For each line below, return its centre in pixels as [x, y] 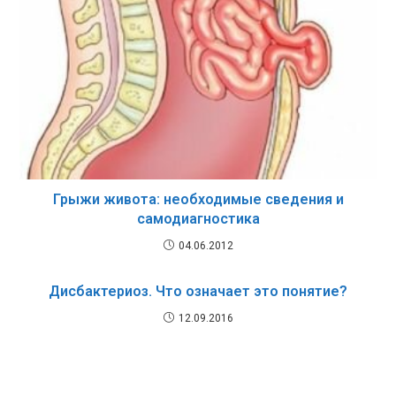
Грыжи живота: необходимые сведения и [198, 199]
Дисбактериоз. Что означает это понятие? [198, 291]
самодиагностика [198, 218]
